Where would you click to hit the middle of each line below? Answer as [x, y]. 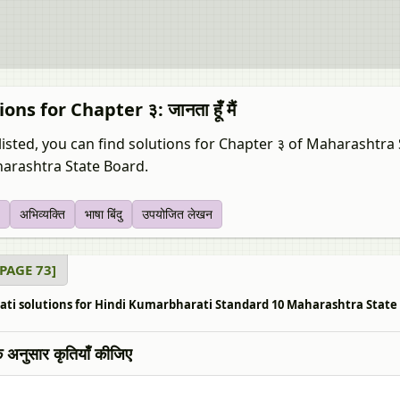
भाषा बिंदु [104, 214]
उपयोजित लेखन [177, 214]
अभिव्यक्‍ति [42, 214]
